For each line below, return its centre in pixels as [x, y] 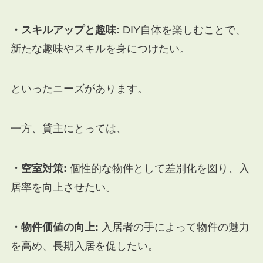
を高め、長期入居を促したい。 [84, 246]
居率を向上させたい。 [63, 187]
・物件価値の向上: [54, 227]
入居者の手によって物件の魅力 [174, 227]
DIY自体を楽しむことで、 [183, 30]
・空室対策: [38, 168]
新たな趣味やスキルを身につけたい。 [100, 49]
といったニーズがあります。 [79, 89]
